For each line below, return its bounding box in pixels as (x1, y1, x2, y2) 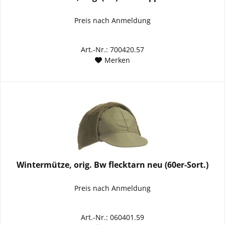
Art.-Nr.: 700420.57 (81, 44, 145, 54)
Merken (104, 55, 131, 65)
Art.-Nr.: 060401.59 (81, 212, 145, 222)
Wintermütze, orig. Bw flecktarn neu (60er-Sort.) (17, 159, 209, 170)
